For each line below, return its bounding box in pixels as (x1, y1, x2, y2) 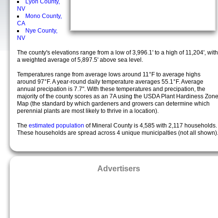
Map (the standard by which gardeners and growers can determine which (17, 100, 210, 107)
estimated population (29, 122, 86, 129)
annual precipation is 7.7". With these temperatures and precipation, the (17, 86, 205, 92)
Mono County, (25, 13, 62, 19)
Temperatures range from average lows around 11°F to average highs (17, 71, 200, 78)
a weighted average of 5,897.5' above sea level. (17, 56, 143, 63)
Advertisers (97, 164, 140, 173)
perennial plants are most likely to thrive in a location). (17, 108, 159, 114)
